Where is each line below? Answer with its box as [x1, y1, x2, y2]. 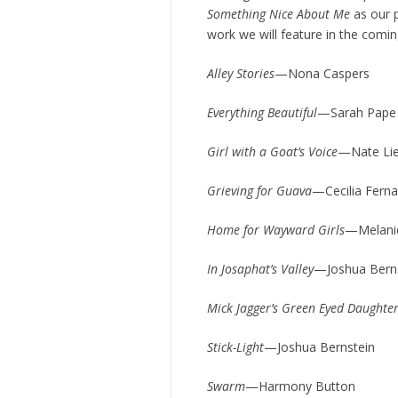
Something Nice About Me [207, 4, 350, 22]
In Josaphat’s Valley [207, 259, 314, 277]
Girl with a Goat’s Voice [207, 142, 338, 160]
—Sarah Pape [317, 103, 396, 121]
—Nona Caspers [275, 64, 370, 82]
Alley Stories [207, 64, 275, 82]
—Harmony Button [245, 377, 355, 394]
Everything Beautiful [207, 103, 317, 121]
